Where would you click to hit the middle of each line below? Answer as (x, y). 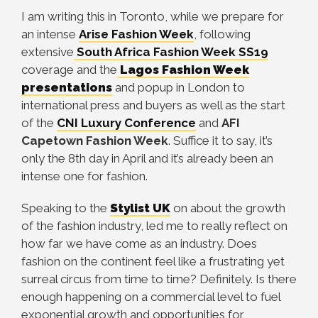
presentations (67, 87)
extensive (48, 52)
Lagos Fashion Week (183, 70)
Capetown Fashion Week (95, 141)
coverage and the (69, 70)
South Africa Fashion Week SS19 (171, 52)
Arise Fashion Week (136, 34)
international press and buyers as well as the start (153, 105)
